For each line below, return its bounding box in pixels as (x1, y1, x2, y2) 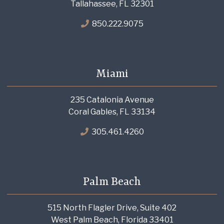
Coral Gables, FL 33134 (68, 107, 155, 117)
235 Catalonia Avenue (70, 95, 154, 105)
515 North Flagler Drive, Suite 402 (47, 203, 176, 213)
